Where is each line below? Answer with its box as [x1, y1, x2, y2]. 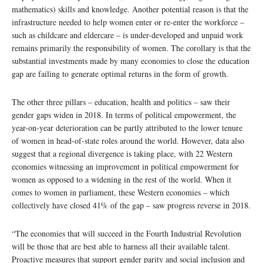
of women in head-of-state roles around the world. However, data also [12, 134, 244, 146]
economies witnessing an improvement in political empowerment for [12, 160, 239, 172]
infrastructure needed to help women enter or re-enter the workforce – [12, 16, 244, 28]
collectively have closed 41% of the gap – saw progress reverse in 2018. [12, 199, 251, 211]
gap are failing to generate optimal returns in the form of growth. [12, 68, 228, 79]
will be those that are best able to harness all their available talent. [12, 240, 230, 252]
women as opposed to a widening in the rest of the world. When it [12, 173, 231, 185]
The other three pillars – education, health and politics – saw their [12, 96, 230, 107]
